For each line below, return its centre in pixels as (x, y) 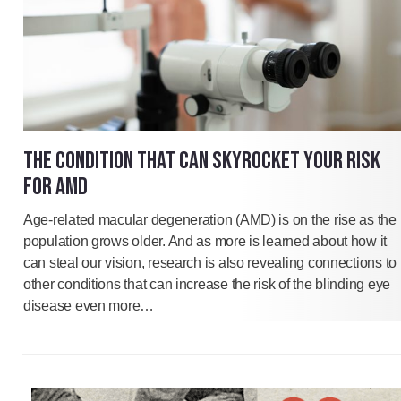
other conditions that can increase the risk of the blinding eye (207, 285)
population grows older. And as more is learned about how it (205, 242)
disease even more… (89, 306)
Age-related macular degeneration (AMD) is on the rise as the (210, 220)
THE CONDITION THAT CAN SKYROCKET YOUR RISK (202, 162)
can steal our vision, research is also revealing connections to (210, 263)
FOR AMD (55, 188)
